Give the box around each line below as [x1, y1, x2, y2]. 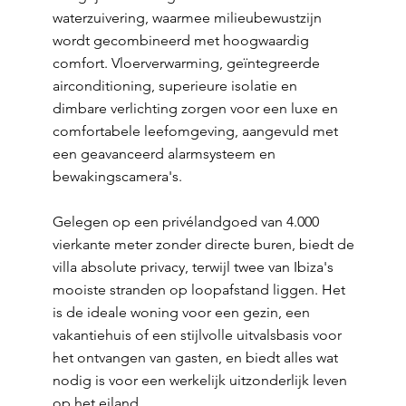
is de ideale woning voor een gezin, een [52, 304, 310, 321]
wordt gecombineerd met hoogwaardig [52, 32, 309, 49]
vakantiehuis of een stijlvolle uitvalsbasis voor [52, 326, 342, 343]
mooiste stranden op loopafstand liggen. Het [52, 281, 345, 298]
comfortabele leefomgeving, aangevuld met [52, 122, 338, 140]
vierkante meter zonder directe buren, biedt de [52, 236, 354, 253]
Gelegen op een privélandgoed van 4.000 [52, 213, 319, 230]
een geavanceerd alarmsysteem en [52, 145, 275, 162]
